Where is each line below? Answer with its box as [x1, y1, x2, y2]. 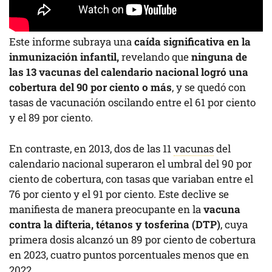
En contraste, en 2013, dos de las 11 [9, 141, 174, 155]
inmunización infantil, [9, 50, 121, 64]
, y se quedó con [172, 80, 246, 95]
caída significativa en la [134, 35, 251, 49]
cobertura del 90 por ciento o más [9, 80, 172, 95]
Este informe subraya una [9, 35, 134, 49]
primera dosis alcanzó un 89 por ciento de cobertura [9, 232, 256, 246]
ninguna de [191, 50, 247, 64]
